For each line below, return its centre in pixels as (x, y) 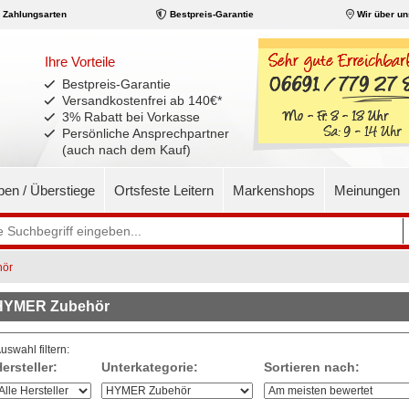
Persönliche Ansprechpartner (146, 133)
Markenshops (274, 190)
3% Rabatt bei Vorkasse (131, 117)
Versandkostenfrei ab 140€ (140, 100)
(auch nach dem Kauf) (127, 150)
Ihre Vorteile (80, 62)
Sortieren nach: (311, 367)
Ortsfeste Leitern (164, 190)
